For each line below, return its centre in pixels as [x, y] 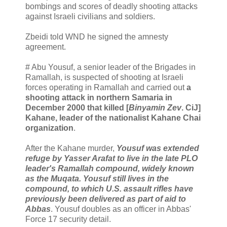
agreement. [46, 47]
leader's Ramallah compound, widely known [110, 168]
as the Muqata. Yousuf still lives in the [97, 178]
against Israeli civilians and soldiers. [90, 16]
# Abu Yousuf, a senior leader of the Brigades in [110, 67]
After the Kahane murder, [71, 148]
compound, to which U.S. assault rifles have [109, 188]
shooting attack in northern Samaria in [99, 97]
